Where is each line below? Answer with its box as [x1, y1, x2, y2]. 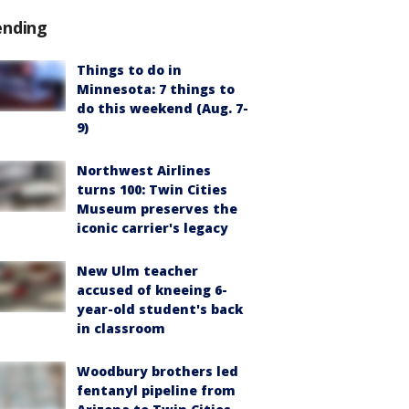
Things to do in [77, 61, 182, 79]
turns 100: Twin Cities [77, 181, 227, 198]
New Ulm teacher [77, 262, 198, 279]
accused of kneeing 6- [77, 281, 227, 299]
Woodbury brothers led [77, 362, 238, 380]
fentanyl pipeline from [77, 382, 236, 399]
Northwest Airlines [77, 162, 211, 179]
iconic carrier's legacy [77, 219, 228, 236]
